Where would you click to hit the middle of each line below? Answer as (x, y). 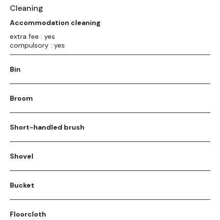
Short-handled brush (47, 127)
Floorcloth (28, 214)
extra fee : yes (32, 36)
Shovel (22, 156)
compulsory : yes (37, 45)
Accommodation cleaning (55, 22)
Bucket (22, 185)
